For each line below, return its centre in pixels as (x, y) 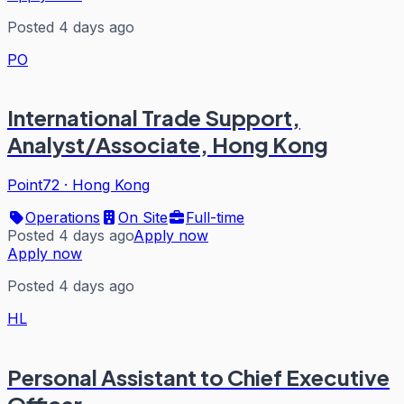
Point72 (33, 185)
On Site (143, 218)
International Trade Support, (154, 118)
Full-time (215, 218)
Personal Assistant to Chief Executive (198, 377)
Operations (63, 218)
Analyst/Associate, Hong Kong (168, 145)
